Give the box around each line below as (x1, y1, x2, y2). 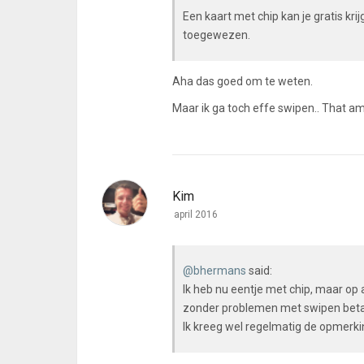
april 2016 (174, 209, 218, 220)
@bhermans (183, 264, 246, 277)
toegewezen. (183, 28, 250, 41)
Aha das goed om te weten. (172, 75, 313, 88)
